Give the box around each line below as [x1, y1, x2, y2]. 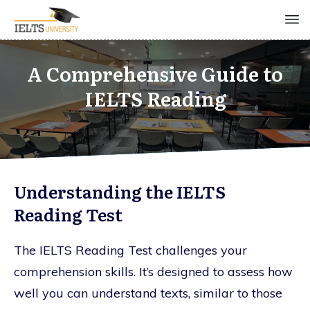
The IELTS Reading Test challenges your [14, 241, 247, 258]
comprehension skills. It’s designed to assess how [14, 263, 293, 280]
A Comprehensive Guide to [27, 58, 283, 88]
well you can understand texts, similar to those [14, 284, 282, 301]
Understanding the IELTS [14, 179, 226, 203]
